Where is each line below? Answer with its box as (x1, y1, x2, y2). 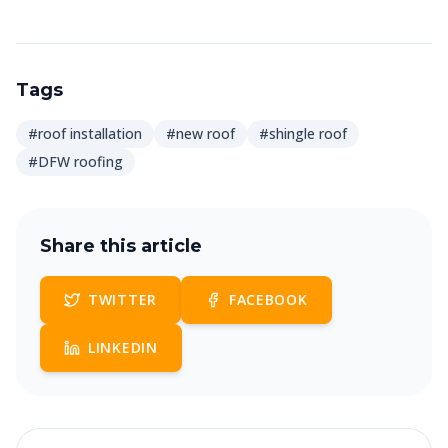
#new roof (166, 124, 235, 143)
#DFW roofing (28, 152, 123, 171)
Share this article (40, 235, 202, 257)
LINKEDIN (88, 338, 158, 357)
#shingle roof (259, 124, 347, 143)
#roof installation (28, 124, 142, 143)
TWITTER (88, 290, 157, 309)
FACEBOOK (228, 290, 308, 309)
